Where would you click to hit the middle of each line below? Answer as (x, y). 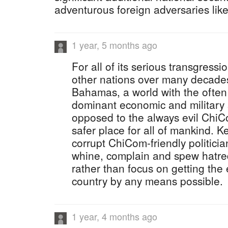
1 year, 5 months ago (115, 45)
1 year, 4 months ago (115, 216)
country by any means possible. (147, 181)
